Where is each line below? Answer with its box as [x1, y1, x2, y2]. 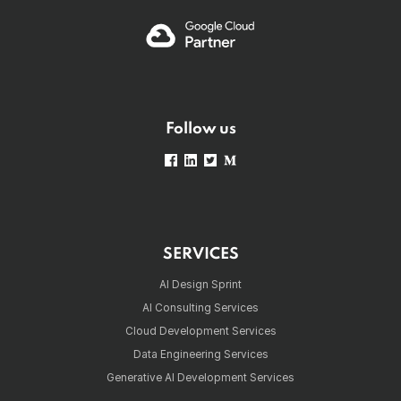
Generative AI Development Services [107, 371, 294, 384]
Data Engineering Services [132, 347, 269, 361]
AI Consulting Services [142, 302, 259, 315]
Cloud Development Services [124, 324, 277, 337]
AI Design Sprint [159, 278, 242, 292]
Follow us [165, 122, 236, 138]
